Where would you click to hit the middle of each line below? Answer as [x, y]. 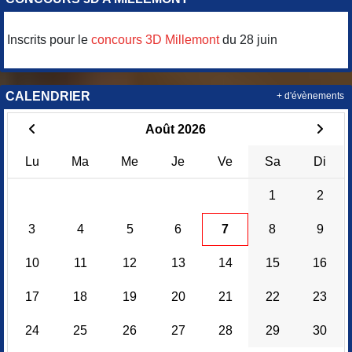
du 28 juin [248, 39]
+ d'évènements [310, 95]
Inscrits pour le [49, 39]
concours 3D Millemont [155, 39]
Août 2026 [176, 129]
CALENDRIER [48, 96]
